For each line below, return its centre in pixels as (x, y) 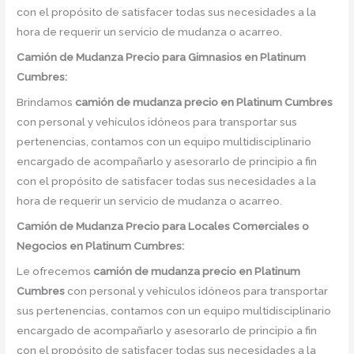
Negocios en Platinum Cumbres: (101, 245)
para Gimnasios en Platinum (233, 57)
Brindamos (46, 102)
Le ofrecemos (55, 271)
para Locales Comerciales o (235, 226)
